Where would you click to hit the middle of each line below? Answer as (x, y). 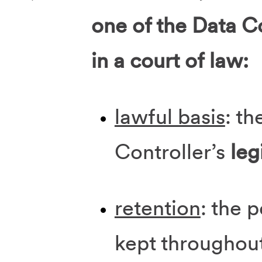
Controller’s (172, 152)
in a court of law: (170, 61)
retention (157, 208)
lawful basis (170, 117)
